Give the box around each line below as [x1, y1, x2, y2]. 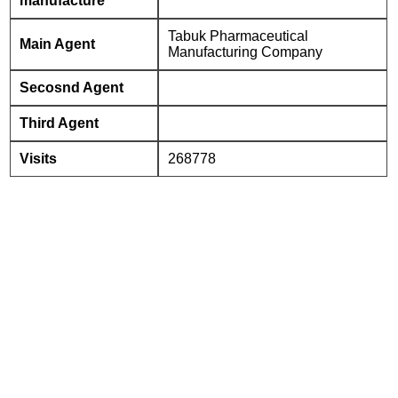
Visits [20, 151, 58, 166]
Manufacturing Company [168, 44, 323, 60]
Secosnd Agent [20, 80, 124, 95]
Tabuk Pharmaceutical [168, 28, 309, 44]
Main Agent [20, 36, 96, 52]
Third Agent [20, 115, 99, 131]
